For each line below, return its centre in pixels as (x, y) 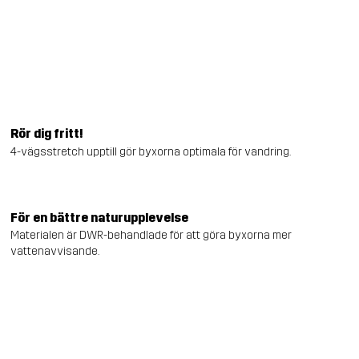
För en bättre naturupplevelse (100, 217)
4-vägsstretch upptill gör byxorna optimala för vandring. (151, 151)
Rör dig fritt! (47, 134)
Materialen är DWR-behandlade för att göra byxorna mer (151, 236)
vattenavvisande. (55, 252)
